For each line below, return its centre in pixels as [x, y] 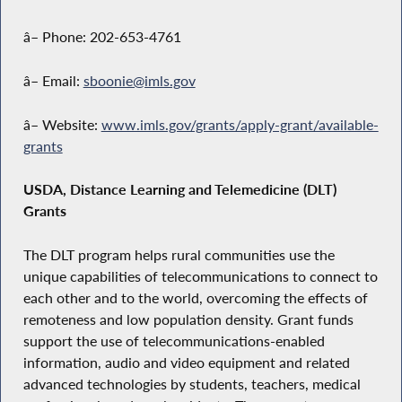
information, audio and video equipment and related [186, 362]
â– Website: [62, 124]
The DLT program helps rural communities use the [179, 254]
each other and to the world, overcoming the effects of [195, 297]
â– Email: [53, 80]
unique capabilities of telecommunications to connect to [200, 276]
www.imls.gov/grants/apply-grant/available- [240, 124]
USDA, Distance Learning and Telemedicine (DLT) [179, 190]
